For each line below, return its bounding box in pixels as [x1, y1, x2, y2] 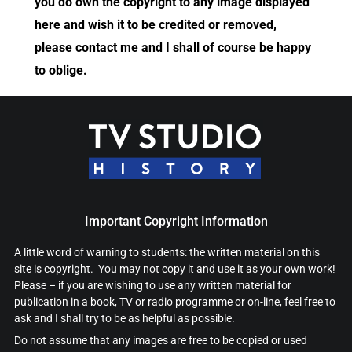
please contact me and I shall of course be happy [35, 40, 312, 56]
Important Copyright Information [84, 214, 268, 229]
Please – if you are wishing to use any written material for [13, 279, 291, 292]
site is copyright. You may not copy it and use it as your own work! [13, 262, 338, 276]
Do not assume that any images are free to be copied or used [13, 334, 307, 347]
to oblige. [35, 63, 88, 79]
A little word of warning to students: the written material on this [13, 246, 320, 259]
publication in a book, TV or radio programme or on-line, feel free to [13, 295, 335, 309]
